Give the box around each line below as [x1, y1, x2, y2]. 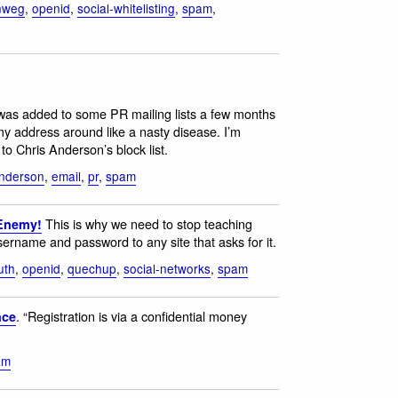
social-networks [123, 259, 211, 278]
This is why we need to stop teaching [42, 213, 252, 233]
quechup [68, 259, 116, 278]
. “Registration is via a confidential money [16, 306, 247, 325]
